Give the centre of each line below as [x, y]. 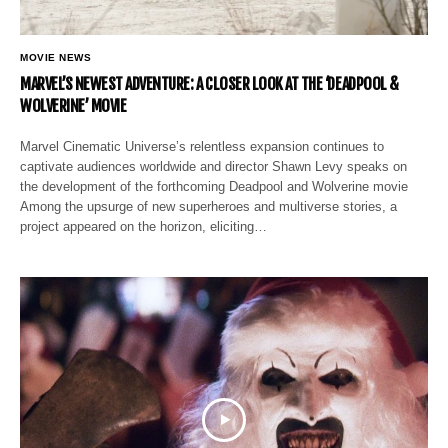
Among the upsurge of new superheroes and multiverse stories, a [209, 206]
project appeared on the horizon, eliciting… [144, 226]
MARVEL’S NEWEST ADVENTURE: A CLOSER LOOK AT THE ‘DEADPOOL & [209, 83]
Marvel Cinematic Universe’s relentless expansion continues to [202, 146]
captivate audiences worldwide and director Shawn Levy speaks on [214, 166]
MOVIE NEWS [55, 57]
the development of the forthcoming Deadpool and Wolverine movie [214, 186]
